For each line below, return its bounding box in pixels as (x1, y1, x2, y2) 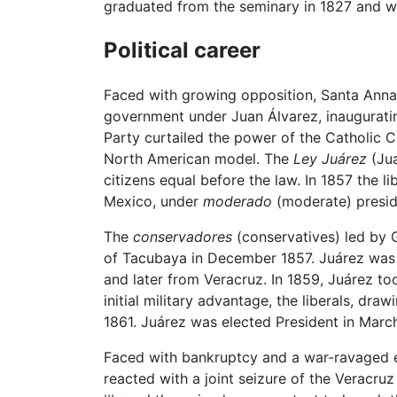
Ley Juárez (293, 150, 367, 168)
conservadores (133, 228, 232, 246)
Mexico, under (104, 192, 203, 211)
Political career (104, 37, 261, 64)
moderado (203, 192, 272, 211)
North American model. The (104, 150, 293, 168)
